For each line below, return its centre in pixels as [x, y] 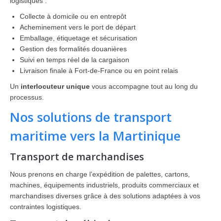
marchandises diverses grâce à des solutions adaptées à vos [105, 196]
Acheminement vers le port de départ [78, 27]
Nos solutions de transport [91, 117]
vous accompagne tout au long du [144, 86]
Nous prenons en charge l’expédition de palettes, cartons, [100, 174]
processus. [27, 97]
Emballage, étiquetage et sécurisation [78, 38]
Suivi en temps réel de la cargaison [74, 60]
